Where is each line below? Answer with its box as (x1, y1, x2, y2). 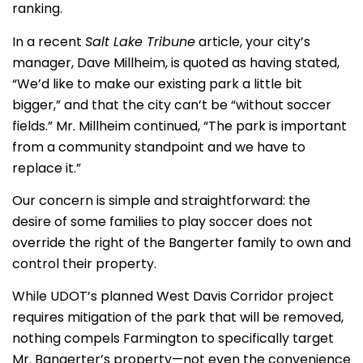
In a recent (12, 32, 85, 51)
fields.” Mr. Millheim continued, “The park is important (12, 116, 347, 135)
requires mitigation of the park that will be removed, (12, 308, 344, 327)
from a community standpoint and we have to (12, 137, 305, 156)
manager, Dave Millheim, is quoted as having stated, (12, 53, 340, 72)
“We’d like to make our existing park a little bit (12, 74, 302, 93)
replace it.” (12, 158, 81, 177)
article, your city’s (195, 32, 310, 51)
